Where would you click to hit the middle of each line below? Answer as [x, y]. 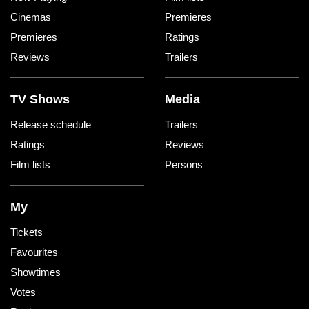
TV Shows [40, 99]
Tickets [27, 232]
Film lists [30, 164]
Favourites [34, 252]
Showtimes [36, 272]
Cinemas [31, 17]
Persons [184, 164]
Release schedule [51, 124]
